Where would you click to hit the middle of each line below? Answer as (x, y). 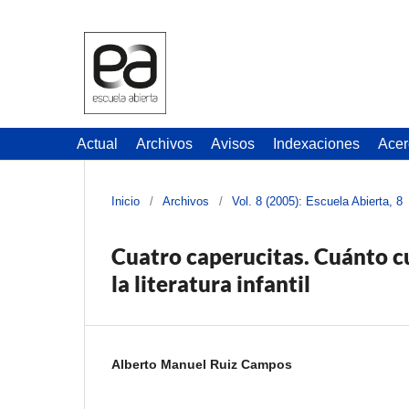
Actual (97, 143)
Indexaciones (316, 143)
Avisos (233, 143)
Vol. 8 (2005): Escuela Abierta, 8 (317, 201)
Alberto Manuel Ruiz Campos (202, 364)
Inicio (126, 201)
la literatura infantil (211, 283)
